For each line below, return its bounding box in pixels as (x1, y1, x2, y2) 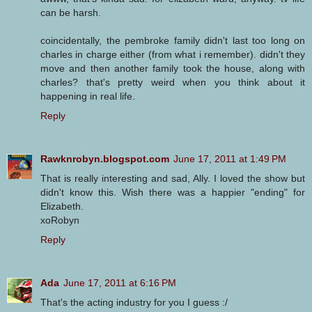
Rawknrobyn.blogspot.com (40, 153, 169, 165)
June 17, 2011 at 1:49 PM (173, 153, 286, 165)
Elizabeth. (40, 201, 84, 212)
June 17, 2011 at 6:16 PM (63, 277, 176, 289)
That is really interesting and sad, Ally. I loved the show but (40, 173, 305, 185)
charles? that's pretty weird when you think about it (40, 77, 305, 88)
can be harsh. (40, 7, 101, 19)
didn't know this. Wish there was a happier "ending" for (40, 187, 305, 198)
